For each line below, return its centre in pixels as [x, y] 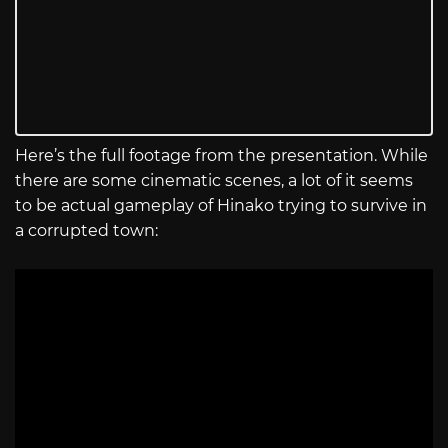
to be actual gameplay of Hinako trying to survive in [221, 205]
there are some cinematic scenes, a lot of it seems [214, 180]
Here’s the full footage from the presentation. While [221, 155]
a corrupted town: [86, 230]
